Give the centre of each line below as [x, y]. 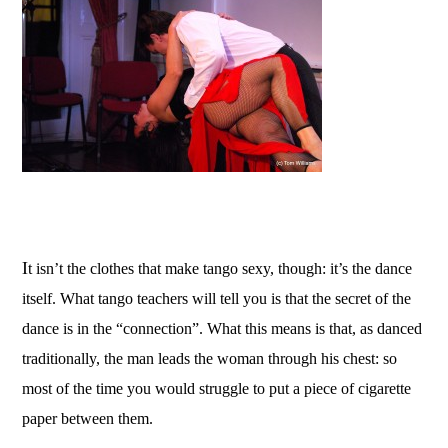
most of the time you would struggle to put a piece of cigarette [217, 388]
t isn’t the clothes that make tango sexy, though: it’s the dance [220, 268]
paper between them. [88, 418]
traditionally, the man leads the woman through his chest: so [210, 358]
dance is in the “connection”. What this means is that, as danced [222, 328]
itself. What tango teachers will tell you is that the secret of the [217, 298]
